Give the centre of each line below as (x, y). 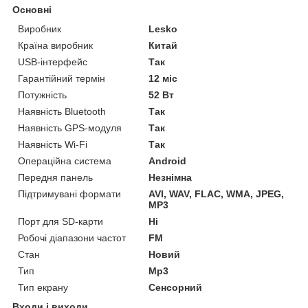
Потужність (42, 95)
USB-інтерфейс (53, 62)
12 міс (163, 78)
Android (168, 161)
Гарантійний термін (62, 78)
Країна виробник (55, 45)
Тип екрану (43, 287)
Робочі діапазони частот (72, 238)
